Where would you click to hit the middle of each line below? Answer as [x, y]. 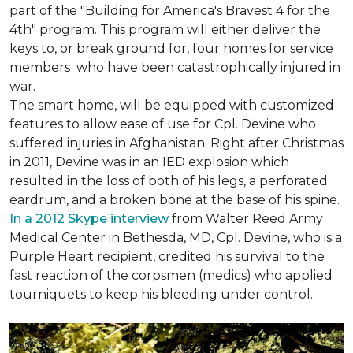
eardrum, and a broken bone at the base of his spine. [175, 200]
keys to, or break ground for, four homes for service [171, 48]
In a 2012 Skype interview [89, 219]
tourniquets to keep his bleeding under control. [161, 294]
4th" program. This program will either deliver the [165, 30]
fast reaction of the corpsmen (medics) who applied [171, 275]
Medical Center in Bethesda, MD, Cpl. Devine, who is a [176, 238]
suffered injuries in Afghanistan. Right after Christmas [176, 143]
